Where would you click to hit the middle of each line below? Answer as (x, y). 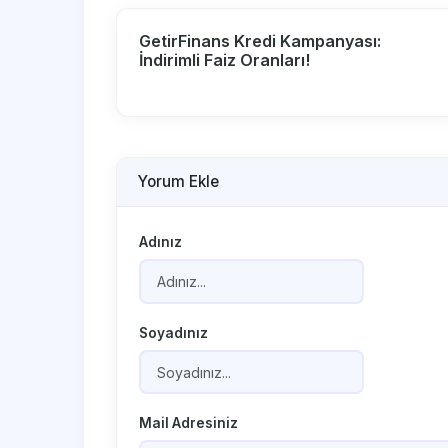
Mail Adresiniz (189, 423)
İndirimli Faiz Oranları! (225, 59)
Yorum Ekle (178, 182)
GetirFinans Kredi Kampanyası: (260, 40)
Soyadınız (174, 332)
